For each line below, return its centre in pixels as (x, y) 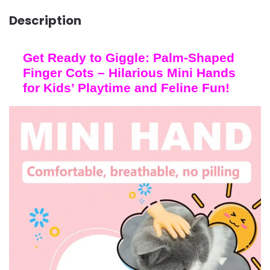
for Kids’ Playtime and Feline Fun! (126, 88)
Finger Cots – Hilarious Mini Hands (129, 73)
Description (45, 20)
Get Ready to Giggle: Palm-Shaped (128, 58)
